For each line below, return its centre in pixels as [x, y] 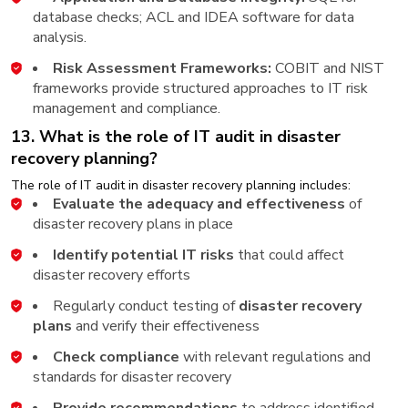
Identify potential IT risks [143, 255]
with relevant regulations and [275, 357]
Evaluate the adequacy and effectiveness [199, 204]
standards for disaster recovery [132, 377]
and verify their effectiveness [168, 326]
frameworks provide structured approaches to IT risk [200, 88]
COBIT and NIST [330, 68]
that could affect [289, 255]
